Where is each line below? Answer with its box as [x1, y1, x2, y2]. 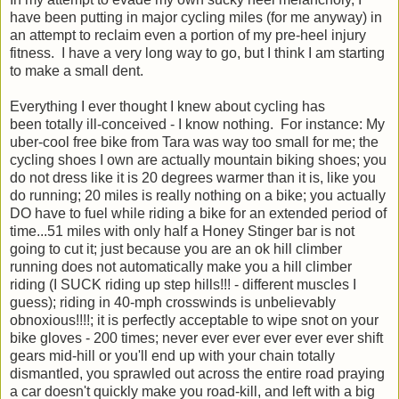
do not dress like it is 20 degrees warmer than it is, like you [10, 169, 376, 185]
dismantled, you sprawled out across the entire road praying [10, 365, 385, 381]
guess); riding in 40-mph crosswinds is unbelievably [10, 294, 336, 310]
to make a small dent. [10, 62, 143, 78]
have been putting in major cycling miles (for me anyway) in [10, 9, 382, 25]
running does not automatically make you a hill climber [10, 258, 352, 274]
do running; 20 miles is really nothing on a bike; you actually [10, 187, 386, 203]
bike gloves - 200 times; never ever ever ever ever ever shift [10, 330, 383, 346]
